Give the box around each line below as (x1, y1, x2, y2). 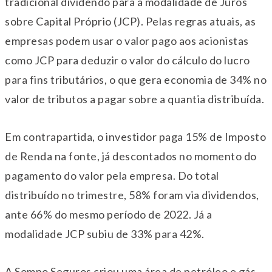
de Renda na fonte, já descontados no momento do (5, 149, 257, 163)
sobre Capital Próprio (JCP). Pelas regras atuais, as (5, 14, 256, 28)
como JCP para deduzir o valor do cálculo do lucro (5, 53, 250, 67)
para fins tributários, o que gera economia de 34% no (5, 72, 267, 86)
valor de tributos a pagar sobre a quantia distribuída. (5, 92, 264, 106)
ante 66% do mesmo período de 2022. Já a (5, 207, 212, 221)
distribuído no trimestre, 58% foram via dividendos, (5, 188, 259, 202)
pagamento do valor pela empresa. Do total (5, 168, 219, 182)
